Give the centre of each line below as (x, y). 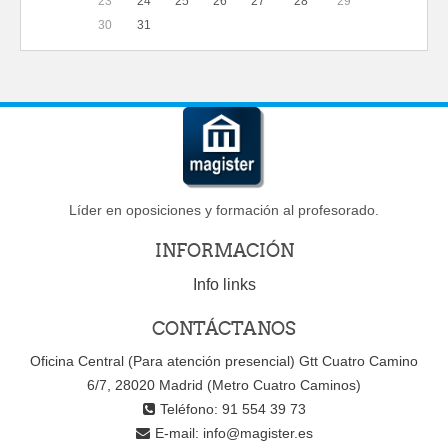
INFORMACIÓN (224, 250)
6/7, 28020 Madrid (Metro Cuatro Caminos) (224, 385)
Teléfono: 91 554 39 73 (232, 409)
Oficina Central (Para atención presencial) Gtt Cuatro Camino (224, 361)
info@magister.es (257, 433)
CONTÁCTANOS (224, 328)
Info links (224, 284)
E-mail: (178, 433)
